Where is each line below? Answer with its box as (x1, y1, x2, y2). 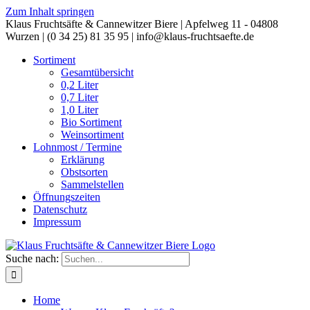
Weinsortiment (61, 129, 124, 140)
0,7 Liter (61, 91, 98, 103)
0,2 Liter (61, 79, 98, 91)
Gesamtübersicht (61, 66, 134, 78)
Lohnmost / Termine (33, 141, 122, 153)
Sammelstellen (61, 179, 124, 190)
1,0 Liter (61, 104, 98, 116)
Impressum (33, 216, 81, 228)
